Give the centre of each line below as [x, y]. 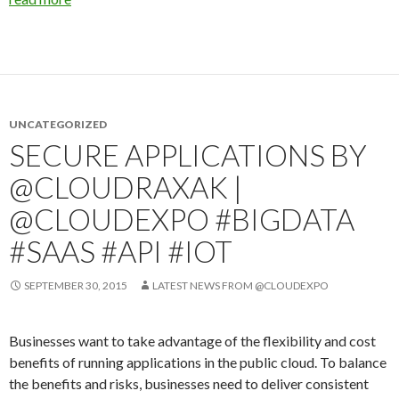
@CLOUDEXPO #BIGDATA [182, 219]
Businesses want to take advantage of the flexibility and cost [192, 341]
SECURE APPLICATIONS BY [188, 155]
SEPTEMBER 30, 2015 [76, 285]
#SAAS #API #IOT [121, 251]
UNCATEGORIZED [58, 124]
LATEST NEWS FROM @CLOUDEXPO [240, 285]
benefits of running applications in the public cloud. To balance [198, 362]
